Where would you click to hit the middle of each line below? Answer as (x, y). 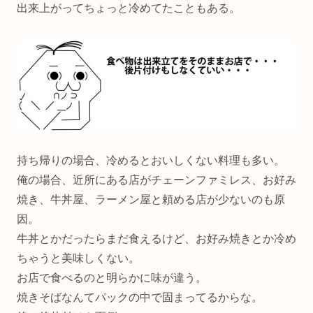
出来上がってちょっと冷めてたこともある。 (129, 8)
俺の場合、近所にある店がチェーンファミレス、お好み (156, 180)
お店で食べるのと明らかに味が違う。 (112, 278)
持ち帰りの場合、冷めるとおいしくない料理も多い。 (151, 161)
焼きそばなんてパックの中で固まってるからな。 (140, 298)
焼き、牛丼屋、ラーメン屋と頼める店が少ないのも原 (151, 200)
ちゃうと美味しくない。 (78, 259)
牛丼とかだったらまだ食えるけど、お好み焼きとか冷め (156, 239)
